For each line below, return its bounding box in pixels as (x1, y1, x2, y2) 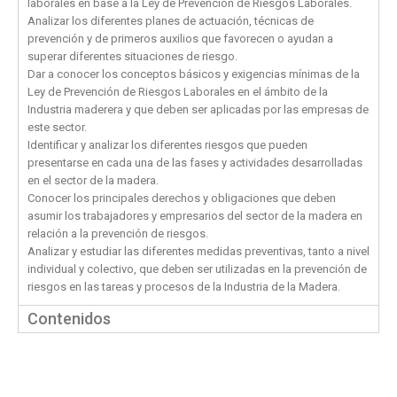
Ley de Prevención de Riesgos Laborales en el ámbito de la (27, 85, 328, 99)
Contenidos (27, 309, 111, 329)
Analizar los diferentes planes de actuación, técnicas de (27, 14, 314, 28)
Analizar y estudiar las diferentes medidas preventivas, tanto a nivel (27, 245, 370, 259)
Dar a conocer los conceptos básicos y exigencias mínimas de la (27, 67, 360, 82)
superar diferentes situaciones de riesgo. (27, 50, 237, 64)
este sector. (27, 121, 87, 135)
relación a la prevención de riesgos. (27, 227, 208, 241)
